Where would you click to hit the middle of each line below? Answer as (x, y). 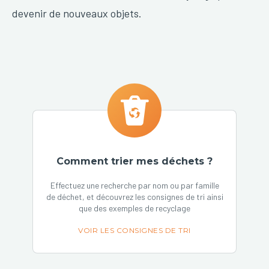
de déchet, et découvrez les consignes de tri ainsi (134, 196)
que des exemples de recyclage (134, 208)
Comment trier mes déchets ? (134, 161)
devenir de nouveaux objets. (77, 13)
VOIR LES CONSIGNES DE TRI (134, 230)
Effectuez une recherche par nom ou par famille (134, 185)
